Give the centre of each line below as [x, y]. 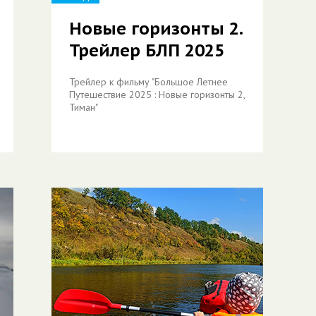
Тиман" [84, 107]
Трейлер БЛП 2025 [147, 50]
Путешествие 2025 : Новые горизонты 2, [157, 95]
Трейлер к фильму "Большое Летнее [148, 82]
